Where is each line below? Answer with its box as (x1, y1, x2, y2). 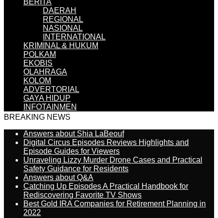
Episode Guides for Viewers (23, 147, 120, 155)
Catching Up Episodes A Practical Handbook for (23, 182, 188, 190)
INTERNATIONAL (43, 33, 106, 41)
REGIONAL (43, 15, 83, 23)
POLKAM (23, 50, 56, 58)
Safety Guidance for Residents (23, 164, 128, 173)
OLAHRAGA (23, 68, 67, 76)
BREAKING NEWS (4, 113, 71, 121)
